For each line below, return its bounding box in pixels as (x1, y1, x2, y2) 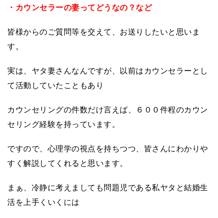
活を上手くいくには (7, 196, 80, 207)
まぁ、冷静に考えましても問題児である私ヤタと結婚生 (7, 181, 208, 193)
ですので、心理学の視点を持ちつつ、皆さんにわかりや (7, 142, 208, 154)
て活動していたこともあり (7, 79, 104, 91)
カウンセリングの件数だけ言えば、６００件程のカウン (7, 103, 208, 115)
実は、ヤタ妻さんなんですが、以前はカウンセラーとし (7, 64, 208, 76)
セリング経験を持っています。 (7, 118, 120, 129)
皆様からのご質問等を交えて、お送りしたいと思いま (7, 25, 200, 37)
